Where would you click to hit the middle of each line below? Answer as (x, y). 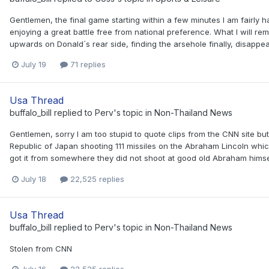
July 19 (34, 65)
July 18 (34, 179)
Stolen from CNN (41, 248)
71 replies (87, 65)
